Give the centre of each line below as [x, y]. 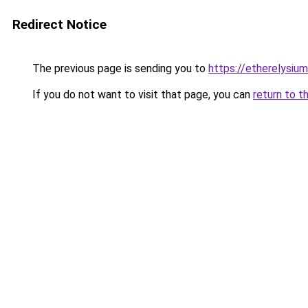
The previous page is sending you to [119, 68]
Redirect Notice [59, 24]
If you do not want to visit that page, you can [141, 95]
